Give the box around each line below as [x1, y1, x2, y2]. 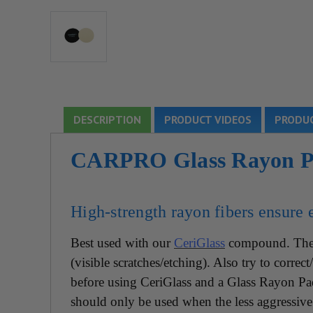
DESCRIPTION [73, 112, 141, 127]
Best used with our [71, 235, 174, 251]
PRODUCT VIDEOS [164, 112, 252, 127]
